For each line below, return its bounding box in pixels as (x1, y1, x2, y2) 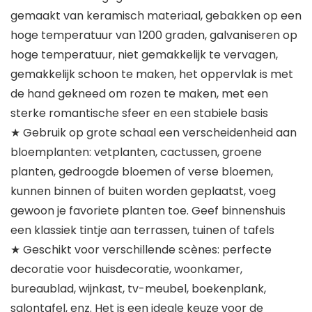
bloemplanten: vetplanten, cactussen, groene (10, 144, 262, 161)
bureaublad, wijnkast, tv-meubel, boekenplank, (10, 281, 266, 297)
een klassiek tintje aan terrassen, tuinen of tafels (10, 222, 274, 239)
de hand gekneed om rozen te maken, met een (10, 86, 268, 102)
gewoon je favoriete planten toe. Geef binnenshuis (10, 203, 286, 219)
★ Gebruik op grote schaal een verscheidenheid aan (10, 125, 297, 141)
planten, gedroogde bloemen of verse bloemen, (10, 164, 273, 180)
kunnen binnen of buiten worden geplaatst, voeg (10, 183, 276, 200)
